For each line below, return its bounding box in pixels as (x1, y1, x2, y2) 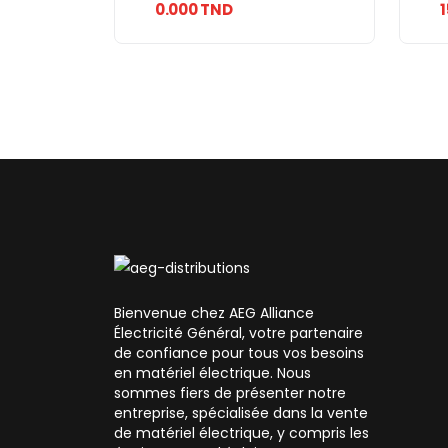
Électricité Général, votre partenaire (114, 323, 363, 344)
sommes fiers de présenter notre (114, 383, 346, 404)
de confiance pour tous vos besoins (114, 343, 364, 364)
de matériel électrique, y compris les (114, 423, 369, 444)
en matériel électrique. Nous (114, 363, 311, 384)
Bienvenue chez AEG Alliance (114, 303, 314, 324)
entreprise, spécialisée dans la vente (114, 403, 368, 424)
